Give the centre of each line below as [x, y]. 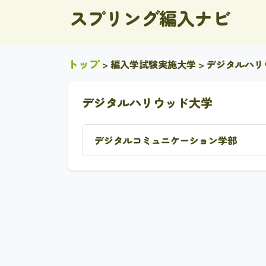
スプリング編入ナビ [150, 18]
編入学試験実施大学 [153, 64]
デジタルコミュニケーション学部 [166, 140]
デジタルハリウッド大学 [147, 102]
